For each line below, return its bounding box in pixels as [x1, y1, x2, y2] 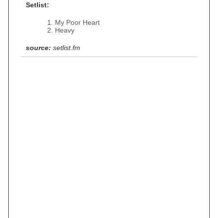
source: [26, 44, 51, 52]
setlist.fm [53, 44, 80, 52]
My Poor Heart [55, 18, 100, 26]
